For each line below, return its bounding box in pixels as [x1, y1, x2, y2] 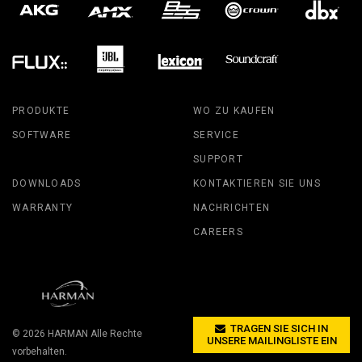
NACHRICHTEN [193, 201, 271, 213]
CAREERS [193, 225, 244, 238]
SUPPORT [193, 153, 244, 165]
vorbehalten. [12, 346, 67, 358]
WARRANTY [12, 201, 74, 213]
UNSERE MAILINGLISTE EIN [206, 334, 337, 347]
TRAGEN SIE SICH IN [228, 322, 328, 335]
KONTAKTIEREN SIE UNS [193, 177, 321, 189]
